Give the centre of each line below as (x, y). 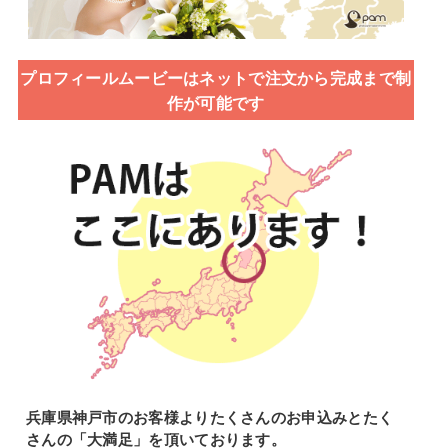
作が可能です (215, 102)
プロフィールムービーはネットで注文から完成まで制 (216, 77)
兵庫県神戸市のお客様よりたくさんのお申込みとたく (209, 417)
